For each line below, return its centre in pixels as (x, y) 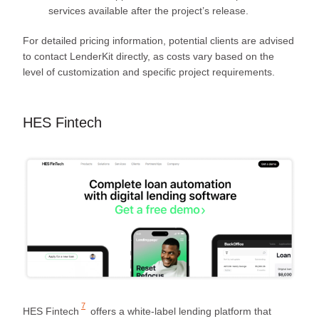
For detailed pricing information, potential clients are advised (158, 40)
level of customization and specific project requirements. (149, 72)
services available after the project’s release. (148, 10)
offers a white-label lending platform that (179, 311)
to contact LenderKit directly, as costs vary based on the (148, 56)
